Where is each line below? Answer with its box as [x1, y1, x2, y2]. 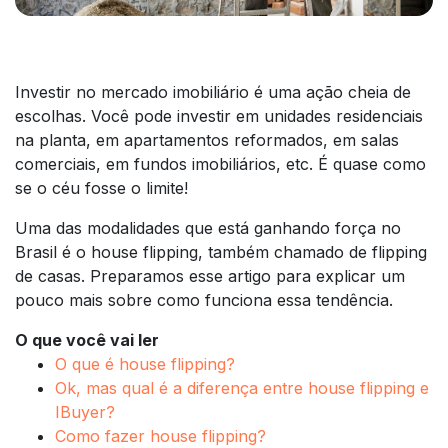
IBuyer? [55, 401, 115, 422]
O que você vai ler [15, 329, 159, 350]
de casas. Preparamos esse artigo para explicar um [15, 265, 405, 286]
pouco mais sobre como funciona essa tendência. [15, 289, 393, 310]
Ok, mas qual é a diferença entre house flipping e [55, 377, 429, 398]
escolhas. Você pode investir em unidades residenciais [15, 105, 423, 126]
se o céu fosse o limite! [15, 177, 188, 198]
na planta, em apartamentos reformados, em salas [15, 129, 399, 150]
